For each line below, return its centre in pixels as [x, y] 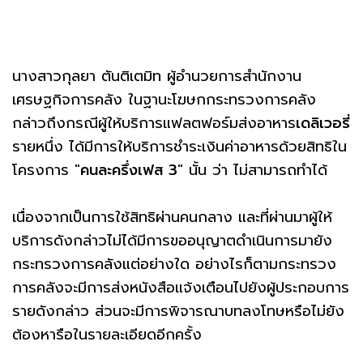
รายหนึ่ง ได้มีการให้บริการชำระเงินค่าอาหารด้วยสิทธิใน [179, 146]
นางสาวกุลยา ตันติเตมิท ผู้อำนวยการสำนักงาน [157, 76]
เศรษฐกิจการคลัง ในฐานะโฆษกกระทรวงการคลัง [164, 99]
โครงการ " [46, 170]
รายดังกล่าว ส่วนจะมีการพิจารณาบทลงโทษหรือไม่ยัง [178, 311]
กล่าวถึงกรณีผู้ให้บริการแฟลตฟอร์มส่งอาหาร [154, 123]
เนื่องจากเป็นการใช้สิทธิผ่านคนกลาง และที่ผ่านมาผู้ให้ [172, 217]
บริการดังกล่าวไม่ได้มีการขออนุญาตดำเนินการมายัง [172, 240]
